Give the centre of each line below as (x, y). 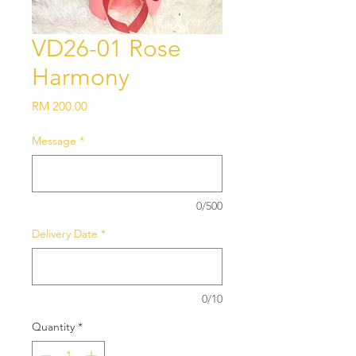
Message (54, 141)
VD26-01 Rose (106, 49)
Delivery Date (65, 234)
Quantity (53, 327)
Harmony (81, 77)
